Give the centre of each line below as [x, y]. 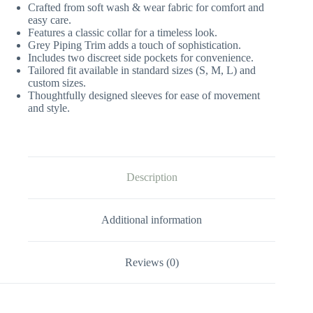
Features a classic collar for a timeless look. [123, 32]
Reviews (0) [152, 262]
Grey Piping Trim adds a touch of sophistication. [134, 45]
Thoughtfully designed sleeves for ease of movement [144, 95]
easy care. [50, 20]
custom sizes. [57, 82]
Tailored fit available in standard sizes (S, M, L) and [142, 70]
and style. [49, 108]
